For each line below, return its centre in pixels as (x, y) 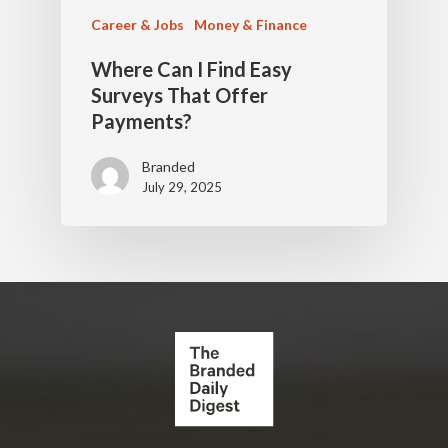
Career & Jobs (137, 25)
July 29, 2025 (181, 187)
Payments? (141, 121)
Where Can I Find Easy (191, 69)
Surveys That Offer (179, 95)
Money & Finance (250, 25)
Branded (168, 167)
